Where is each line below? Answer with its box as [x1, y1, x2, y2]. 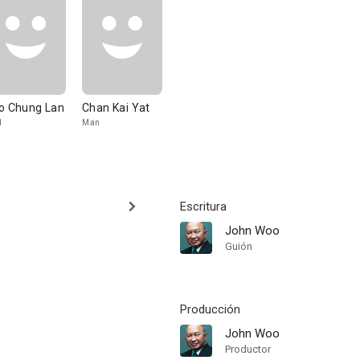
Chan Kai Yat [82, 101, 150, 114]
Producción [180, 302, 240, 317]
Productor [225, 343, 271, 355]
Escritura [180, 199, 227, 214]
